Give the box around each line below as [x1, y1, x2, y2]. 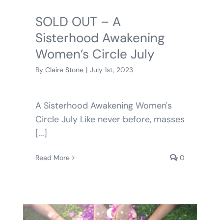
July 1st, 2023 [89, 65, 133, 74]
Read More [35, 153, 70, 162]
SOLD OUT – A [35, 13, 121, 30]
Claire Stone [45, 65, 83, 74]
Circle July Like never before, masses [35, 113, 185, 125]
